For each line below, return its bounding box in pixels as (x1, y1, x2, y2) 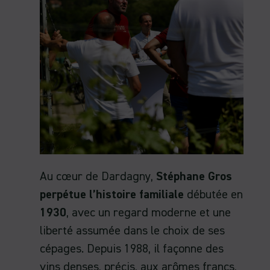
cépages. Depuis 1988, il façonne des (40, 243, 224, 256)
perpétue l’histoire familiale (40, 189, 184, 201)
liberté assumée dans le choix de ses (40, 225, 225, 237)
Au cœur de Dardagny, (40, 171, 153, 183)
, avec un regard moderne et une (66, 207, 231, 219)
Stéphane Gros (153, 171, 232, 183)
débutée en (184, 189, 243, 201)
